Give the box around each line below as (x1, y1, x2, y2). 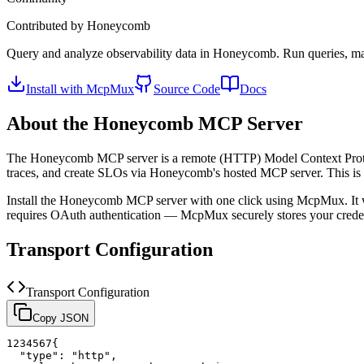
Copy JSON (32, 311, 89, 324)
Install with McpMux (26, 81, 134, 96)
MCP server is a (93, 150, 181, 165)
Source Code (154, 81, 220, 96)
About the (6, 112, 93, 134)
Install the (6, 193, 59, 207)
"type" (19, 349, 58, 362)
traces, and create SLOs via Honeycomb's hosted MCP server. (6, 165, 323, 180)
